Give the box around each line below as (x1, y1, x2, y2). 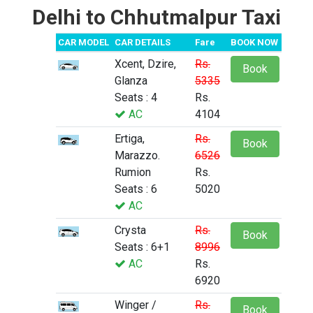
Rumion (115, 166, 151, 180)
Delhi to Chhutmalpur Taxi (32, 5, 281, 30)
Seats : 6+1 (115, 240, 170, 254)
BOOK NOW (231, 37, 278, 48)
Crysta (115, 224, 146, 238)
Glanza (115, 74, 147, 88)
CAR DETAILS (115, 37, 170, 48)
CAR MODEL (58, 37, 109, 48)
